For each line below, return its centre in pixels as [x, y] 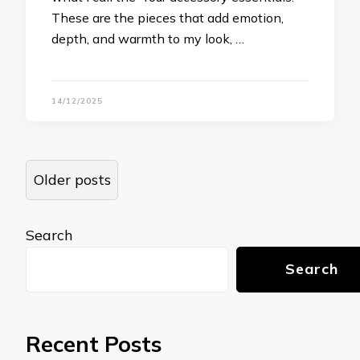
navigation [82, 193]
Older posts [72, 180]
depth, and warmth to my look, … [148, 39]
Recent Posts [94, 344]
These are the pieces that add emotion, [168, 18]
